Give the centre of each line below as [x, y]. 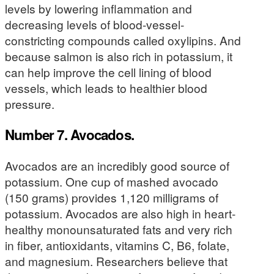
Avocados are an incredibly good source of [117, 166]
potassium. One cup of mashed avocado [112, 182]
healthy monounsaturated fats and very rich [119, 229]
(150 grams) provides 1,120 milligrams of [112, 198]
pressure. [30, 103]
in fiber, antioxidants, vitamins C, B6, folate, [117, 245]
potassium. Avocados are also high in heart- [120, 213]
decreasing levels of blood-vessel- [94, 24]
